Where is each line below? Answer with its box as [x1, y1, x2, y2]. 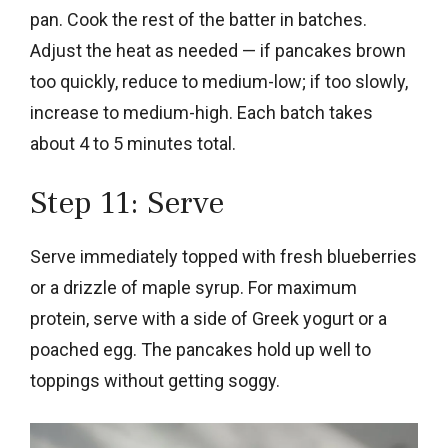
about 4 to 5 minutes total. [30, 132, 236, 154]
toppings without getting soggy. [30, 369, 280, 391]
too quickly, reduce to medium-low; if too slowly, [30, 70, 408, 92]
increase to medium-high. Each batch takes [30, 101, 373, 123]
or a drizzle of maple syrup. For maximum [30, 276, 357, 298]
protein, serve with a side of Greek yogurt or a [30, 307, 387, 329]
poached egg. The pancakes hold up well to [30, 338, 371, 360]
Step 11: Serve [30, 181, 224, 224]
